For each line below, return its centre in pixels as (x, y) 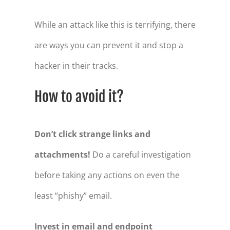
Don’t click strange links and (92, 134)
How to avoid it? (79, 97)
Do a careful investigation (140, 155)
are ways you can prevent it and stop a (109, 45)
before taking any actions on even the (107, 175)
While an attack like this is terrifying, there (115, 25)
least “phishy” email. (73, 196)
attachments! (62, 155)
